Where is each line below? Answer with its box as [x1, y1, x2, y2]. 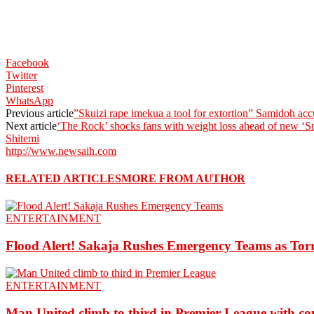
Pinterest [6, 81, 43, 94]
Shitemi [6, 132, 39, 144]
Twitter [6, 69, 37, 81]
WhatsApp [6, 94, 53, 107]
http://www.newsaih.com [6, 144, 116, 157]
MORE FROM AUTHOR [121, 172, 245, 185]
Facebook [6, 56, 49, 69]
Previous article [6, 107, 74, 119]
